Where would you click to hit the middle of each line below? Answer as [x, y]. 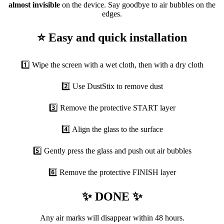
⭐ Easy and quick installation [112, 37]
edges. [112, 13]
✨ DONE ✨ [112, 196]
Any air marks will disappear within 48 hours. [112, 217]
